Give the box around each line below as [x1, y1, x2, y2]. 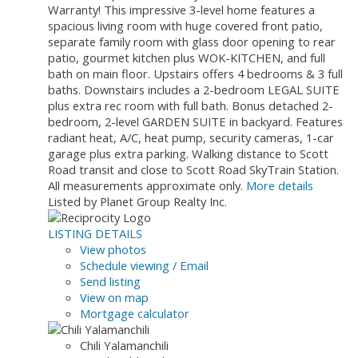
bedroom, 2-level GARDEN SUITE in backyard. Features [48, 113, 343, 130]
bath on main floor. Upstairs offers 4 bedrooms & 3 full [48, 66, 343, 82]
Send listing [80, 273, 141, 290]
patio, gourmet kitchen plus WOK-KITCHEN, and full [48, 50, 325, 66]
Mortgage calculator [80, 305, 189, 322]
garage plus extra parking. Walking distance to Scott [48, 145, 328, 162]
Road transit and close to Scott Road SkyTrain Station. [48, 161, 339, 178]
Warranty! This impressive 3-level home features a [48, 2, 315, 18]
